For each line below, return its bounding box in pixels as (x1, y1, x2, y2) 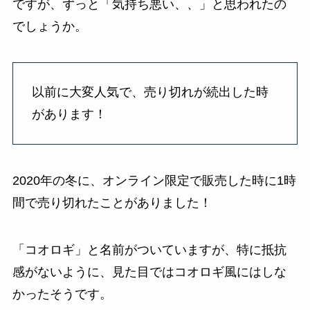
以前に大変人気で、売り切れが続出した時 (31, 85, 268, 100)
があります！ (31, 107, 107, 122)
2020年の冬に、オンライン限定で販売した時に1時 (12, 174, 296, 188)
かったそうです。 (12, 287, 112, 301)
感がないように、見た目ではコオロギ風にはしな (12, 265, 286, 279)
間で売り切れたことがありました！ (12, 196, 212, 210)
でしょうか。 (12, 19, 87, 33)
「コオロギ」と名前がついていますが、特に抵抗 (12, 243, 286, 257)
